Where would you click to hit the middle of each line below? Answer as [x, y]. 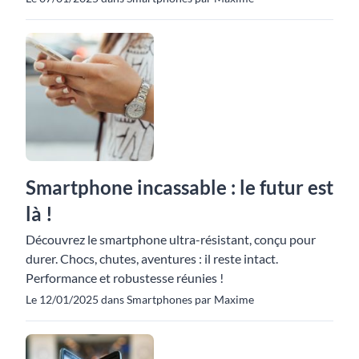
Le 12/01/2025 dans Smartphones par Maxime [140, 299]
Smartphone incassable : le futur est [179, 187]
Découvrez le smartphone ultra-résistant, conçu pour [171, 239]
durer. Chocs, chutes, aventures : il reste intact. [152, 258]
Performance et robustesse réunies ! [125, 278]
